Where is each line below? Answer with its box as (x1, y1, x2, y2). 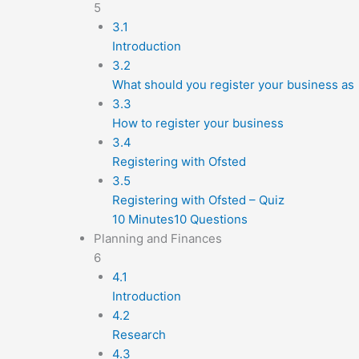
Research (111, 327, 166, 342)
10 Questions (173, 212, 248, 227)
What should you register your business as (111, 77, 354, 92)
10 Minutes (111, 212, 174, 227)
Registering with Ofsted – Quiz (111, 192, 284, 208)
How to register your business (111, 115, 284, 131)
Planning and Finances (94, 231, 222, 246)
